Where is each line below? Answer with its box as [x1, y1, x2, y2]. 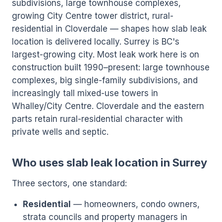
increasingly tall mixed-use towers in [12, 88, 158, 98]
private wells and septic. [12, 127, 109, 137]
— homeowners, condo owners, [71, 199, 200, 209]
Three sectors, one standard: [12, 178, 127, 188]
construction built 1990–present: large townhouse [12, 62, 210, 72]
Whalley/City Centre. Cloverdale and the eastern [12, 101, 204, 111]
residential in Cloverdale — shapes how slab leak [12, 24, 207, 34]
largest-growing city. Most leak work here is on [12, 50, 199, 59]
